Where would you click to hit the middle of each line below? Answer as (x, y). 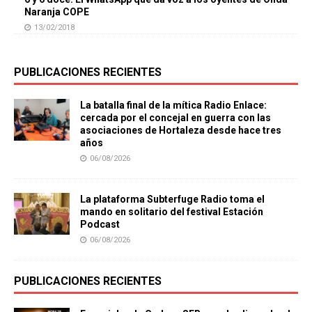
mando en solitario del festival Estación (172, 212)
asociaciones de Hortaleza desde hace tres (181, 131)
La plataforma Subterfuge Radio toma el (172, 200)
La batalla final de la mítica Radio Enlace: (173, 106)
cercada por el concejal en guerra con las (175, 118)
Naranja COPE (57, 12)
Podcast (100, 225)
